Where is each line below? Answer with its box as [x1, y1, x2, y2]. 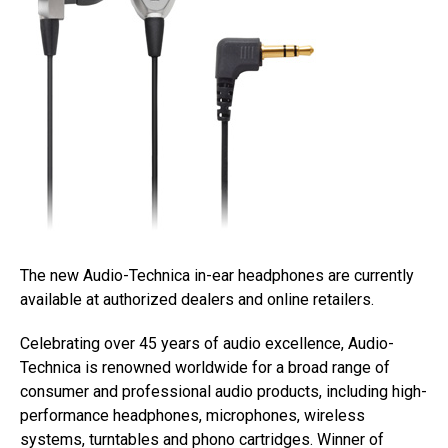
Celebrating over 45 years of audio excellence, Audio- [20, 334, 394, 353]
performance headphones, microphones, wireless [20, 406, 365, 425]
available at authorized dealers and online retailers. [20, 290, 374, 309]
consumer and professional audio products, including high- [20, 382, 427, 401]
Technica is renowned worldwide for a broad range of [20, 358, 390, 377]
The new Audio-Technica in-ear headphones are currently [20, 266, 414, 285]
